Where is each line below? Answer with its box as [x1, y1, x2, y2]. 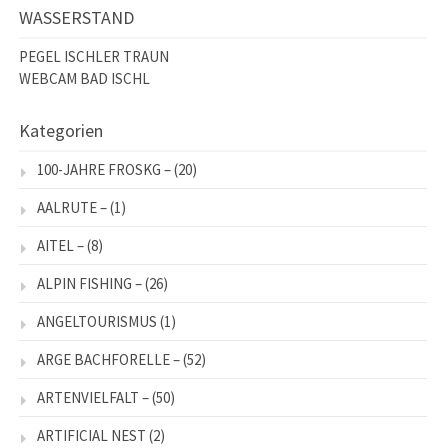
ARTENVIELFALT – [37, 388, 149, 408]
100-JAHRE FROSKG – [37, 160, 171, 180]
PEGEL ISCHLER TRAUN [19, 47, 169, 67]
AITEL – [37, 236, 84, 256]
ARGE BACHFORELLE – [37, 350, 180, 370]
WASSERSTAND [19, 6, 134, 30]
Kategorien [19, 119, 103, 143]
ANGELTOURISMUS [37, 312, 157, 332]
